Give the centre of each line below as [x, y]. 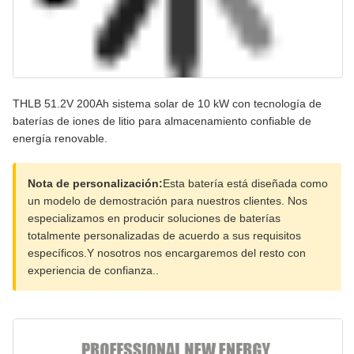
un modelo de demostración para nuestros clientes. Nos [168, 201]
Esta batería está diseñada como [245, 184]
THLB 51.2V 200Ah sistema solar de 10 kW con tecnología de [167, 104]
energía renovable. [60, 139]
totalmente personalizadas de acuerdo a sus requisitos [164, 236]
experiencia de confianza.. [93, 271]
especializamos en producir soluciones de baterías [154, 218]
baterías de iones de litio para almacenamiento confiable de [162, 121]
